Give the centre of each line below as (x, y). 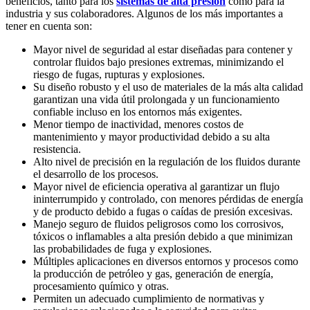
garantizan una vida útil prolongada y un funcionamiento (156, 100)
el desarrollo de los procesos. (96, 174)
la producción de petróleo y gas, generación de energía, (153, 274)
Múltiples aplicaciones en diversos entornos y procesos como (166, 262)
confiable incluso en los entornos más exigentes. (138, 112)
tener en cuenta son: (49, 26)
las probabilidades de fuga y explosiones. (122, 249)
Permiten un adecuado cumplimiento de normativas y (149, 299)
